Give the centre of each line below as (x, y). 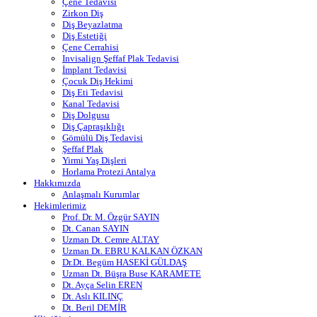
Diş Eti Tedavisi (93, 92)
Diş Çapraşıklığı (93, 126)
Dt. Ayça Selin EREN (102, 284)
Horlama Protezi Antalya (109, 171)
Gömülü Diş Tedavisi (103, 137)
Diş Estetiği (85, 35)
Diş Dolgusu (86, 115)
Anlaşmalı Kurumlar (101, 194)
